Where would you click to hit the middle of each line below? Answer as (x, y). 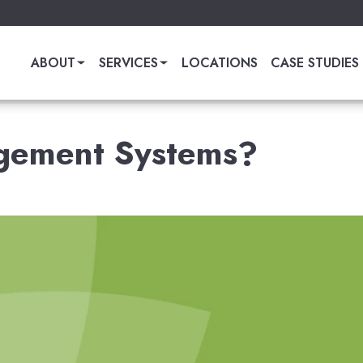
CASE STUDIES (315, 62)
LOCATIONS (220, 62)
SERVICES (128, 62)
